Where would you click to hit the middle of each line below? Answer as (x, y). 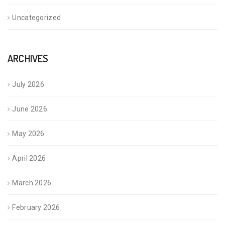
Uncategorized (37, 18)
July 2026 (28, 85)
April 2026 (29, 158)
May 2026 (28, 134)
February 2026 (36, 208)
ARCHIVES (28, 59)
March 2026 (32, 183)
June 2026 (30, 109)
